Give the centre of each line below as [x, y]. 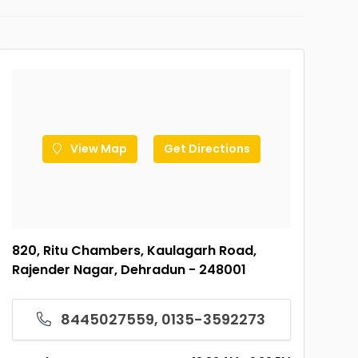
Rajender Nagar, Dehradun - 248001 [129, 270]
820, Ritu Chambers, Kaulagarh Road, [134, 251]
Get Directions [207, 148]
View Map [97, 148]
